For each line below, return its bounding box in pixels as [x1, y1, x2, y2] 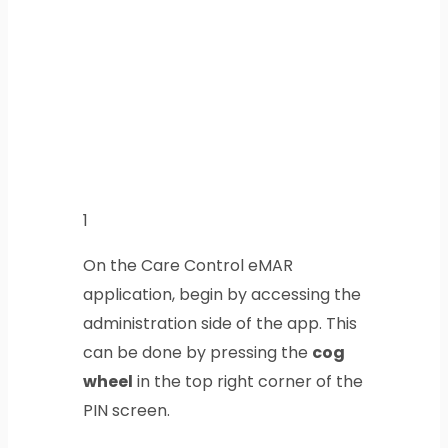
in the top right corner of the [132, 370, 363, 394]
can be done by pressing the [82, 341, 312, 365]
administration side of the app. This [82, 312, 357, 336]
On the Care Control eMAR [82, 254, 293, 278]
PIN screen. [82, 399, 170, 423]
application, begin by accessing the [82, 283, 361, 307]
